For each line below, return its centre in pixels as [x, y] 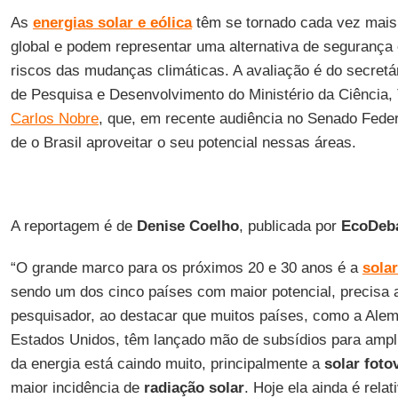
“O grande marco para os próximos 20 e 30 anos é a [186, 268]
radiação [174, 388]
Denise [160, 226]
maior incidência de [77, 388]
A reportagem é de [73, 226]
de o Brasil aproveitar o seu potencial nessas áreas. [183, 143]
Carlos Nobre [54, 119]
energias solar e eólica [112, 23]
